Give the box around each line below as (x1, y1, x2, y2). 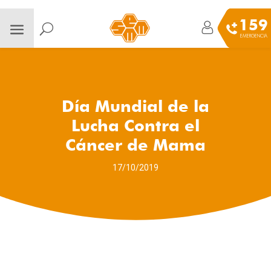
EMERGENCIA (240, 33, 267, 39)
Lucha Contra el (71, 116, 200, 135)
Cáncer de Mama (65, 135, 206, 154)
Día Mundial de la (61, 96, 209, 116)
